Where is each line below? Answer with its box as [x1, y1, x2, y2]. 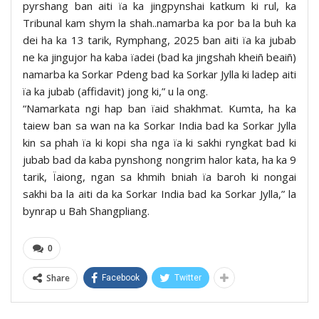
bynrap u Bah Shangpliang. [23, 204, 150, 219]
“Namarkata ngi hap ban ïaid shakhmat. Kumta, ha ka [23, 101, 296, 116]
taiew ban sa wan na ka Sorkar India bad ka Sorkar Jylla [23, 118, 296, 133]
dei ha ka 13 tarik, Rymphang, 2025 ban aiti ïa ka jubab [23, 33, 296, 48]
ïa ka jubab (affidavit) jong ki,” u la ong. [23, 84, 208, 99]
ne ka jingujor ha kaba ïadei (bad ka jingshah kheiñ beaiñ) [23, 50, 296, 65]
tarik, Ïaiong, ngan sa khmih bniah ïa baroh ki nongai [23, 169, 296, 184]
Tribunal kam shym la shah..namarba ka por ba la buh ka [23, 16, 296, 31]
